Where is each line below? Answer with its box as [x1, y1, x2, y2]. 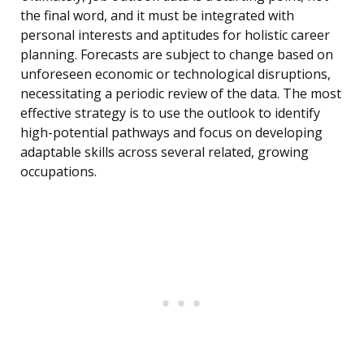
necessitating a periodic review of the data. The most [20, 84, 341, 103]
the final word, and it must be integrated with [20, 6, 294, 25]
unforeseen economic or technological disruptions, [20, 65, 331, 84]
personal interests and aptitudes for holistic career [20, 26, 330, 45]
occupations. [20, 162, 97, 181]
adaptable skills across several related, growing [20, 143, 309, 162]
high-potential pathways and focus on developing [20, 123, 323, 142]
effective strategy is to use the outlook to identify [20, 104, 320, 123]
